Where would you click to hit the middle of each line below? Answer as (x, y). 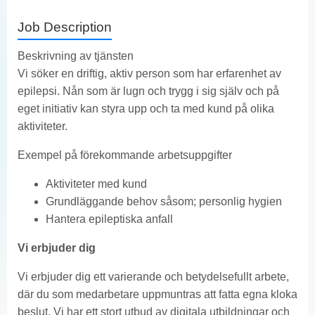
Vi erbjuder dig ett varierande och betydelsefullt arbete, (153, 276)
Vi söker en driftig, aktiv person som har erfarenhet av (149, 73)
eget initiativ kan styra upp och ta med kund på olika (146, 108)
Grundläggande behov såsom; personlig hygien (164, 201)
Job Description (65, 27)
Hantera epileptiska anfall (109, 219)
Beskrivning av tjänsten (76, 56)
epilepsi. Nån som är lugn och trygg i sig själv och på (148, 91)
